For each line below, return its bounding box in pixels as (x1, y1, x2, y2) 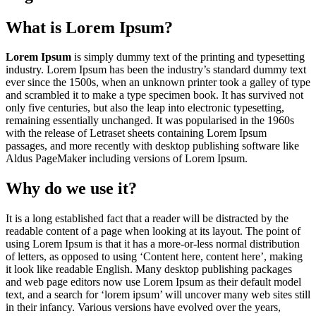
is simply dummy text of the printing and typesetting (71, 51, 305, 63)
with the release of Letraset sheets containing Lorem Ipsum (6, 127, 267, 140)
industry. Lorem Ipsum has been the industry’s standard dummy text (6, 63, 306, 76)
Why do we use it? (6, 179, 137, 198)
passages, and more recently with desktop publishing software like (6, 140, 299, 152)
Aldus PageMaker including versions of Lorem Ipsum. (6, 152, 248, 165)
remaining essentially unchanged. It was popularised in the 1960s (6, 114, 294, 127)
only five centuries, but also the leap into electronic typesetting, (6, 102, 284, 114)
